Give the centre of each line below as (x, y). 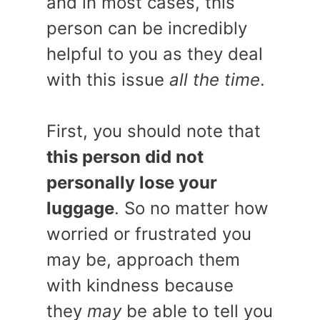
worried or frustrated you (149, 234)
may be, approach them (143, 260)
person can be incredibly (147, 28)
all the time (215, 80)
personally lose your (132, 182)
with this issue (108, 80)
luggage (80, 208)
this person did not (125, 157)
